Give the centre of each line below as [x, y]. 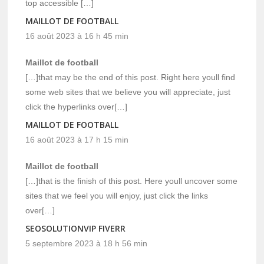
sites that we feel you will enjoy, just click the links [117, 196]
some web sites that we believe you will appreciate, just [128, 92]
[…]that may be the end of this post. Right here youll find [131, 77]
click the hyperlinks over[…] [77, 107]
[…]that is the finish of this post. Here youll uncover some [132, 181]
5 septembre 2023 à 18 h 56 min [87, 244]
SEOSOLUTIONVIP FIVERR [76, 229]
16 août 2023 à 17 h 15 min [77, 140]
